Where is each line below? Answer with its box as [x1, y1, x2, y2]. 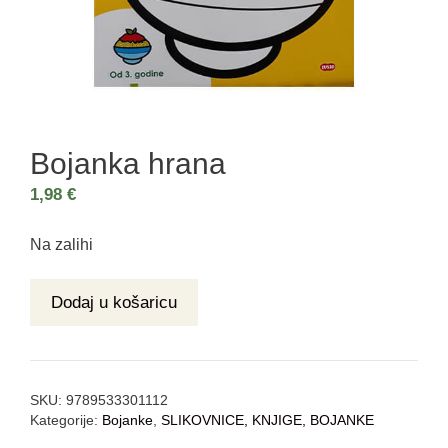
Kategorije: [30, 413, 102, 429]
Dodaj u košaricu [51, 293, 177, 313]
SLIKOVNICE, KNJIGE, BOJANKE [161, 413, 374, 429]
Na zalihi [30, 235, 93, 253]
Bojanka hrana [30, 147, 226, 181]
